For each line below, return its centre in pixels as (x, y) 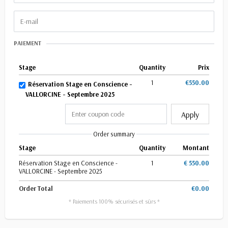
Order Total (36, 188)
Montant (196, 148)
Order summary (114, 134)
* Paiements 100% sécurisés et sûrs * (114, 201)
